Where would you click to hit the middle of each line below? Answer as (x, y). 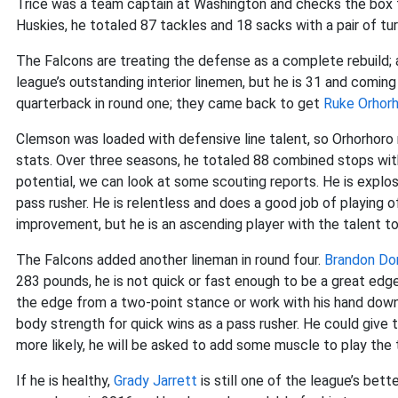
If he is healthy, (65, 381)
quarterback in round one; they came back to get (170, 103)
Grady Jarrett (155, 381)
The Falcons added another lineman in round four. (170, 260)
